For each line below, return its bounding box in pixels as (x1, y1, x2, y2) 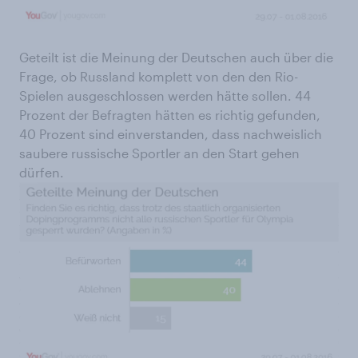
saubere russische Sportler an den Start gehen (19, 145, 300, 161)
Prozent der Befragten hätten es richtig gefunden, (19, 106, 320, 122)
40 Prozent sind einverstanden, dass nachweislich (19, 125, 322, 141)
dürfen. (19, 164, 64, 180)
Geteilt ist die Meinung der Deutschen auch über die (19, 49, 333, 65)
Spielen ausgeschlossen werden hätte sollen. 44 (19, 87, 311, 103)
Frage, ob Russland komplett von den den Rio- (19, 68, 298, 84)
